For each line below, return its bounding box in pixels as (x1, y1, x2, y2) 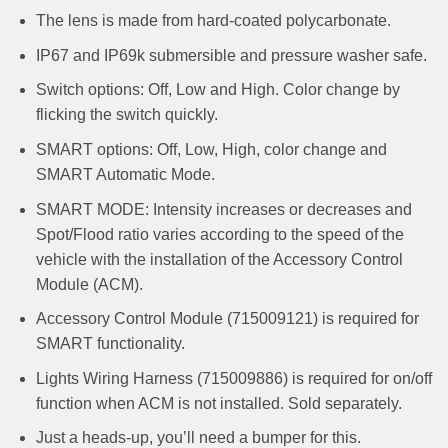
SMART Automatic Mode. (35, 165, 215, 183)
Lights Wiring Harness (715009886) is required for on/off (35, 369, 432, 387)
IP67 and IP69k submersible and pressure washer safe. (35, 46, 427, 64)
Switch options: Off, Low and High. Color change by (35, 81, 400, 99)
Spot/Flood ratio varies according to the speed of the (35, 225, 404, 243)
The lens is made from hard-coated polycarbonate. (35, 12, 391, 30)
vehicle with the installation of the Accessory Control (35, 250, 403, 268)
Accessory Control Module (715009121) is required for (35, 310, 419, 328)
